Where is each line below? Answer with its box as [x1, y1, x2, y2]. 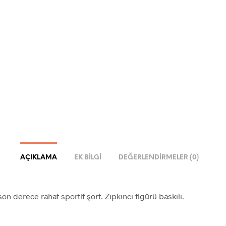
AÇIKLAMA [20, 154, 57, 161]
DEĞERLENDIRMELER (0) [118, 154, 199, 161]
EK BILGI [74, 154, 101, 161]
